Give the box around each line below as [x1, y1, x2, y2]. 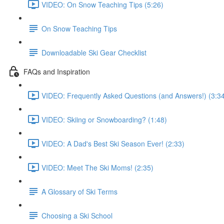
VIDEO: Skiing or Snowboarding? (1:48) [41, 114, 167, 124]
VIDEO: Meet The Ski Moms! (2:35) [41, 162, 153, 172]
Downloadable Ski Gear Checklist [41, 47, 146, 57]
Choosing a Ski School [41, 210, 112, 220]
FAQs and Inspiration [23, 66, 90, 76]
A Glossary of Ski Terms [41, 186, 117, 196]
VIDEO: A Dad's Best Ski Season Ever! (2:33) [41, 138, 184, 148]
